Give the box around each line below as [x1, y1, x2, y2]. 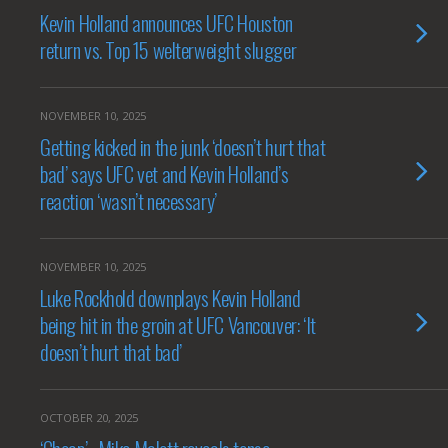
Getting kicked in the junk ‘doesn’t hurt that [40, 131, 326, 162]
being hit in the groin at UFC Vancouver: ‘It [40, 309, 316, 340]
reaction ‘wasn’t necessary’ [40, 185, 217, 216]
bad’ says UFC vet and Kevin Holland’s [40, 158, 289, 189]
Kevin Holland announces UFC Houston [40, 7, 293, 38]
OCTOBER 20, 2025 [40, 410, 138, 425]
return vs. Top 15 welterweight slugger [40, 34, 297, 65]
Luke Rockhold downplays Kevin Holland [40, 282, 301, 313]
